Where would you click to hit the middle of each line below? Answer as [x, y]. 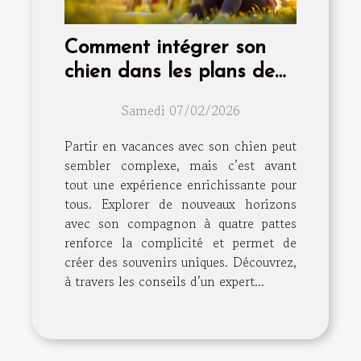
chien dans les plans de [170, 73]
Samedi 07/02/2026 [180, 111]
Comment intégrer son [165, 48]
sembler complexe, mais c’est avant [180, 166]
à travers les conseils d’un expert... [164, 282]
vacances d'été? [135, 97]
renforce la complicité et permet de [180, 243]
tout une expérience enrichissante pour [180, 185]
